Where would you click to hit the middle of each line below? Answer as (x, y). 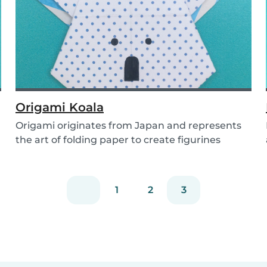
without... (38, 154)
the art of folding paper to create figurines (118, 140)
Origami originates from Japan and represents (128, 126)
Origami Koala (60, 108)
